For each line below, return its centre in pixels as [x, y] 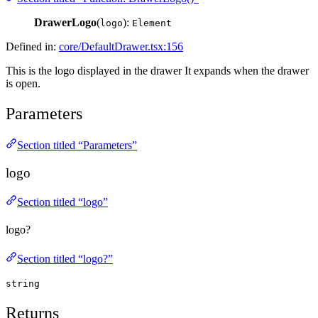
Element [152, 23]
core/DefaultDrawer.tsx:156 [121, 47]
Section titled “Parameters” [77, 146]
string [23, 284]
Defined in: [32, 47]
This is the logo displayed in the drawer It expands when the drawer [157, 71]
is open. [23, 84]
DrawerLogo [65, 23]
